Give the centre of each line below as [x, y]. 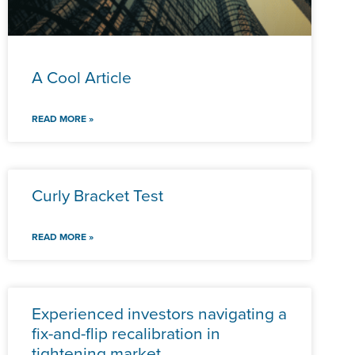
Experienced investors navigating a [159, 313]
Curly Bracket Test [97, 195]
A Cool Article [82, 77]
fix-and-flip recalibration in [126, 333]
